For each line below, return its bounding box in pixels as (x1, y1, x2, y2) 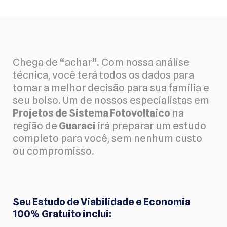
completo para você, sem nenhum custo (13, 132, 202, 145)
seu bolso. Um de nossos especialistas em (13, 94, 209, 107)
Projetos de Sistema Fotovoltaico (13, 107, 170, 120)
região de (13, 120, 57, 132)
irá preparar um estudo (96, 120, 206, 132)
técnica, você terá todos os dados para (13, 69, 194, 82)
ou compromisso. (13, 145, 94, 158)
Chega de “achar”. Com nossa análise (13, 56, 190, 69)
